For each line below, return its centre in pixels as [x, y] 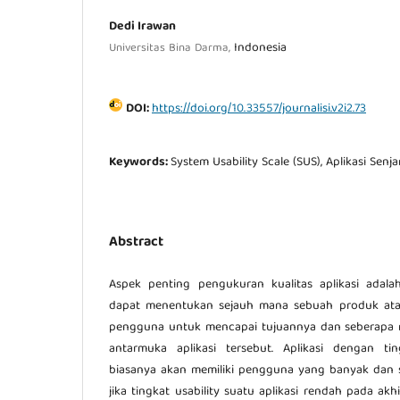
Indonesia [260, 48]
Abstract [136, 242]
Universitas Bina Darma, [171, 48]
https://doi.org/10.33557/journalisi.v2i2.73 [259, 108]
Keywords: [140, 162]
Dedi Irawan [142, 26]
